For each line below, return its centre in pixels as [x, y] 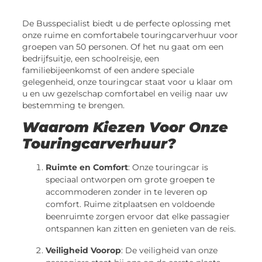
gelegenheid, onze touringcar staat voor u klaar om [128, 82]
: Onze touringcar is [168, 168]
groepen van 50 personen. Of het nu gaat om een [123, 46]
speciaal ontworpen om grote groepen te [130, 180]
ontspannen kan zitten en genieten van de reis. [141, 229]
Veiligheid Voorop [84, 251]
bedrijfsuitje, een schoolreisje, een [91, 58]
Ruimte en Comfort [87, 168]
